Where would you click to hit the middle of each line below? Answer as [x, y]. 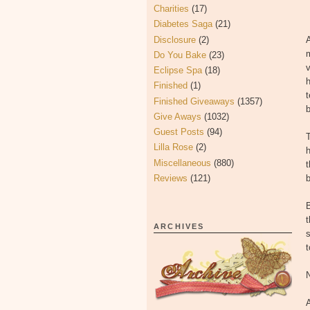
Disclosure [175, 39]
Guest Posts [179, 132]
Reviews [171, 178]
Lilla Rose [173, 147]
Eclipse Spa [178, 70]
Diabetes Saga [183, 24]
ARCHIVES [179, 226]
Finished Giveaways [194, 101]
